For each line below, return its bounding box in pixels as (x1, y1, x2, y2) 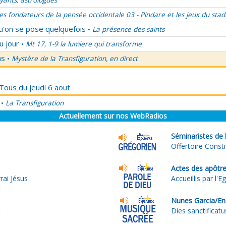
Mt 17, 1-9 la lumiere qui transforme (26, 39, 142, 48)
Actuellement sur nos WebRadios (59, 111, 167, 121)
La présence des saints (92, 25, 164, 34)
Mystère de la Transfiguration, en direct (12, 54, 138, 63)
